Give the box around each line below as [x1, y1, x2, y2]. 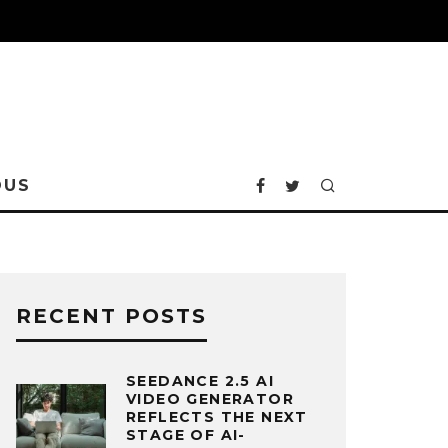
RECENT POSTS [16, 304, 207, 328]
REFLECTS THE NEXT [126, 408, 308, 426]
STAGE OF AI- [126, 426, 246, 444]
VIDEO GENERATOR [126, 390, 294, 408]
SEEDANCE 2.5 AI [126, 372, 274, 390]
